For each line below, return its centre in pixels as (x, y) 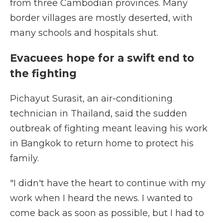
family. (24, 158)
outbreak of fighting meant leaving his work (109, 128)
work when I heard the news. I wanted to (101, 198)
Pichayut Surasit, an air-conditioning (91, 99)
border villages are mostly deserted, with (101, 18)
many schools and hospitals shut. (84, 33)
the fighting (43, 73)
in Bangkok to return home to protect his (102, 143)
